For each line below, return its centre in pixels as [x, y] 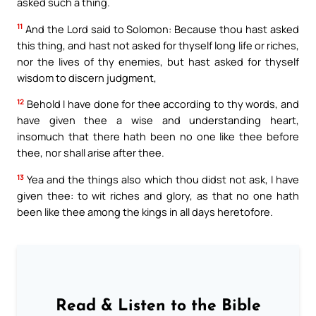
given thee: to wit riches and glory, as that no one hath [158, 195]
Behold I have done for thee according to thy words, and [162, 104]
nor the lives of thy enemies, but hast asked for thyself [158, 61]
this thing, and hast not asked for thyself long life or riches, [158, 45]
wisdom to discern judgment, [87, 77]
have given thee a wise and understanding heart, [158, 120]
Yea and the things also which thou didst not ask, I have [162, 179]
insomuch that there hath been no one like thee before [158, 136]
